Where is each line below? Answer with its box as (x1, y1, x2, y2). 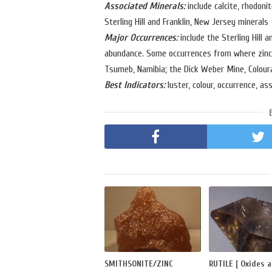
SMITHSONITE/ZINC (104, 259, 173, 270)
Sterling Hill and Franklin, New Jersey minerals (104, 16, 268, 28)
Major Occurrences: (104, 32, 178, 44)
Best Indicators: (104, 80, 165, 91)
